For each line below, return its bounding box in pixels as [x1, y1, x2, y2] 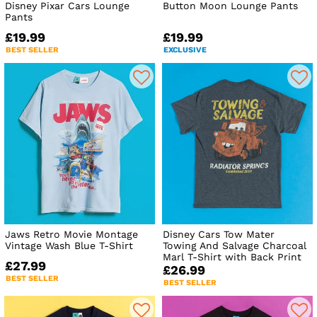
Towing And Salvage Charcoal [163, 239, 307, 251]
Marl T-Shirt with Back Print [163, 250, 302, 263]
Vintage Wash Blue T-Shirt [5, 239, 133, 251]
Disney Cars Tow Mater [163, 228, 275, 240]
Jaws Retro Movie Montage [5, 228, 138, 240]
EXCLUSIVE [163, 45, 207, 54]
